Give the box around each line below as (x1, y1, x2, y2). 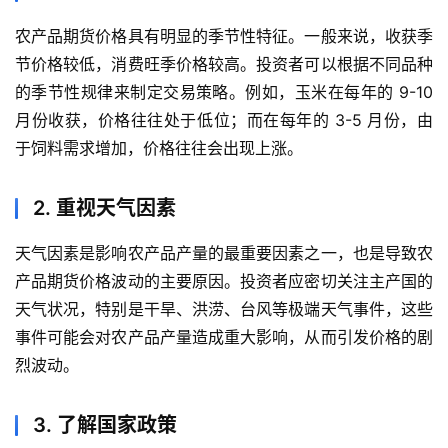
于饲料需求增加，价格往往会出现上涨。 (15, 137, 303, 158)
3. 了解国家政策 (33, 412, 177, 437)
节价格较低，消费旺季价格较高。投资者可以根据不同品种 (15, 53, 433, 74)
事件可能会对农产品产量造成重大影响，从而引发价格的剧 (15, 326, 433, 347)
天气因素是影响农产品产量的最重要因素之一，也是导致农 (15, 242, 433, 263)
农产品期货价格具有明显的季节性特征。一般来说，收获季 (15, 25, 433, 46)
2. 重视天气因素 (33, 195, 176, 220)
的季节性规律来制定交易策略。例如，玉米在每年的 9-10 (15, 81, 433, 102)
